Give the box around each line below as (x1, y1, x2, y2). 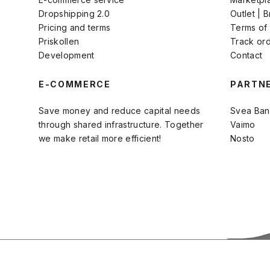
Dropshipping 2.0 (39, 8, 110, 19)
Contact (230, 49, 263, 60)
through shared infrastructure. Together (39, 119, 204, 130)
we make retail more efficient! (39, 133, 162, 143)
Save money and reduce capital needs (39, 105, 201, 116)
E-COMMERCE (39, 78, 111, 89)
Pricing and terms (39, 22, 111, 33)
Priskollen (39, 36, 80, 46)
